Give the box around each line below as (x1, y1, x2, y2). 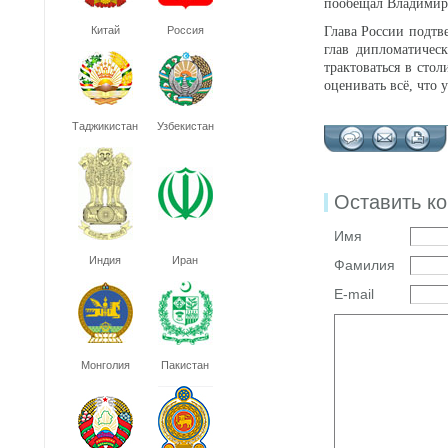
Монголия (80, 359, 130, 371)
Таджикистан (72, 120, 138, 132)
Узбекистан (156, 120, 214, 132)
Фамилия (334, 257, 395, 273)
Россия (166, 24, 204, 36)
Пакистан (161, 359, 209, 371)
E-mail (334, 286, 374, 302)
